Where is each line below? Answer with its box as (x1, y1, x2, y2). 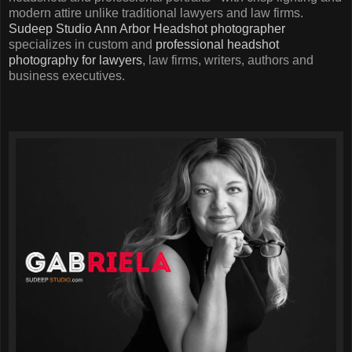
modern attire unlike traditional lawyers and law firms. (9, 6, 303, 20)
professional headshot (156, 38, 279, 52)
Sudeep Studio (9, 22, 92, 36)
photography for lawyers (9, 53, 142, 68)
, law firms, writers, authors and (142, 53, 313, 68)
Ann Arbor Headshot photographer (94, 22, 285, 36)
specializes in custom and (9, 38, 156, 52)
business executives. (9, 69, 125, 83)
